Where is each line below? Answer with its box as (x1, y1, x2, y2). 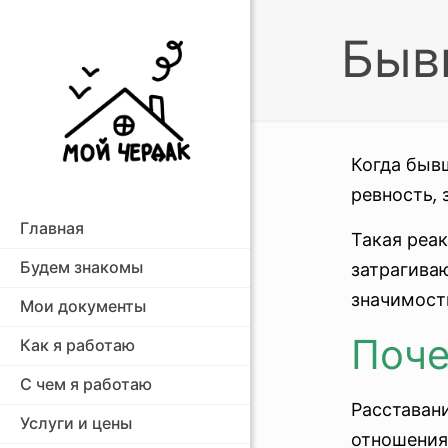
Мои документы (20, 295, 146, 318)
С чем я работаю (20, 373, 152, 396)
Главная (20, 217, 84, 240)
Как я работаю (20, 334, 135, 357)
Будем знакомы (20, 256, 143, 279)
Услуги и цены (20, 412, 132, 435)
